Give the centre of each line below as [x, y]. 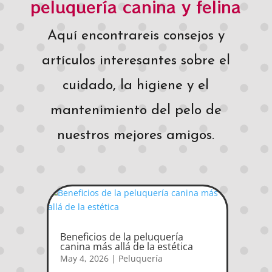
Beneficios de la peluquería [121, 236]
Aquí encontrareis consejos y [136, 36]
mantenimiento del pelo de [136, 110]
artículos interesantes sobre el [136, 61]
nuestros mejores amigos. [136, 135]
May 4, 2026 [84, 258]
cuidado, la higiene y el [136, 86]
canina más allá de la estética [126, 246]
